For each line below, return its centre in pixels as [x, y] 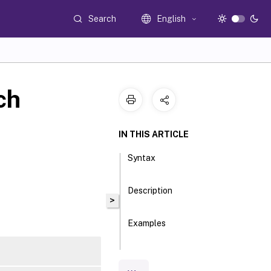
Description [150, 191]
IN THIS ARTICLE [154, 134]
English [171, 19]
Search [103, 18]
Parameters [151, 256]
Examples [147, 223]
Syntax [142, 158]
